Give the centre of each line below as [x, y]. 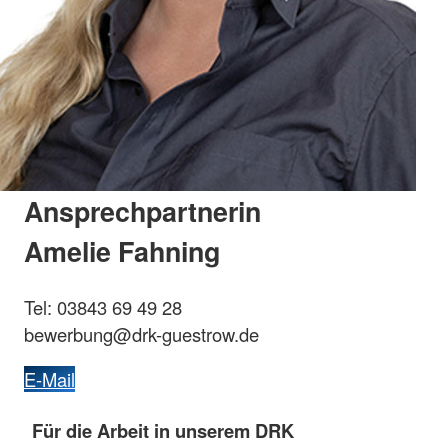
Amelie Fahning [122, 250]
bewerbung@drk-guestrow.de [141, 333]
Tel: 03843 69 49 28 [103, 306]
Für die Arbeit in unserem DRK [163, 431]
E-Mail [49, 379]
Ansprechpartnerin [142, 210]
